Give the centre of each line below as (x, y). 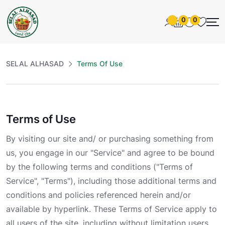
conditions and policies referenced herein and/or (98, 195)
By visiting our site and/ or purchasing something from (110, 139)
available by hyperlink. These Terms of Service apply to (111, 209)
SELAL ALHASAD (35, 64)
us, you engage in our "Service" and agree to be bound (110, 153)
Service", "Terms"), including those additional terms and (111, 181)
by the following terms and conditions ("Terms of (99, 167)
